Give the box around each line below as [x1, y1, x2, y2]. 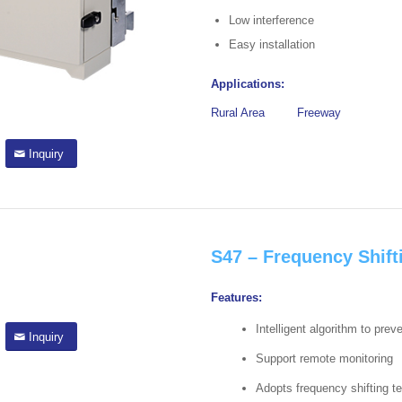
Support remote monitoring [256, 351, 394, 365]
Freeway [297, 105, 342, 119]
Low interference [229, 13, 315, 27]
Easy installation [229, 37, 316, 51]
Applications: [211, 76, 289, 91]
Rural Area [211, 105, 266, 119]
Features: [211, 290, 263, 304]
